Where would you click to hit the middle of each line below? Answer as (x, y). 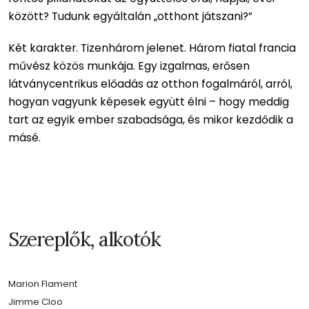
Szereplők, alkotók (84, 239)
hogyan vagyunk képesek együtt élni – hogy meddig (149, 102)
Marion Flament (43, 284)
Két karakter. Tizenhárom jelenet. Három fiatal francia (152, 48)
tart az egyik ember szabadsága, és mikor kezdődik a (151, 120)
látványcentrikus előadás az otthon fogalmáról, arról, (150, 84)
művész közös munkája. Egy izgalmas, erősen (129, 66)
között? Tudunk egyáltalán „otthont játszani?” (130, 17)
